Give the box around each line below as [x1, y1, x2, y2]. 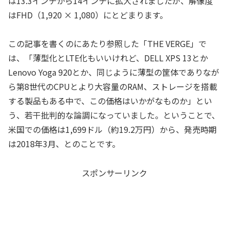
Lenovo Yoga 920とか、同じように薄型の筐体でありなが [8, 66, 219, 79]
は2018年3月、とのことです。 [8, 138, 120, 150]
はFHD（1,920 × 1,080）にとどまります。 [8, 8, 168, 21]
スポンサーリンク [82, 167, 147, 179]
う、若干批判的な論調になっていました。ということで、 [8, 109, 220, 122]
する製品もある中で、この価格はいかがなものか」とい [8, 95, 212, 107]
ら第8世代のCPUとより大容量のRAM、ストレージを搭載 [8, 80, 217, 93]
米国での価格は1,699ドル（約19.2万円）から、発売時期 [8, 123, 217, 136]
